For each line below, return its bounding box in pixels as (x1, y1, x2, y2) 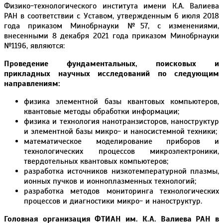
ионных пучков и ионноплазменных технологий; (24, 176, 196, 186)
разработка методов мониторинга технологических (24, 186, 219, 196)
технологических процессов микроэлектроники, (24, 146, 219, 156)
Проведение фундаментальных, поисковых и (4, 58, 219, 69)
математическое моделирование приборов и (24, 136, 219, 146)
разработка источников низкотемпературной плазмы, (24, 166, 219, 176)
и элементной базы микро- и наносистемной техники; (24, 126, 217, 136)
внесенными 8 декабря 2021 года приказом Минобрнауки (4, 30, 219, 41)
